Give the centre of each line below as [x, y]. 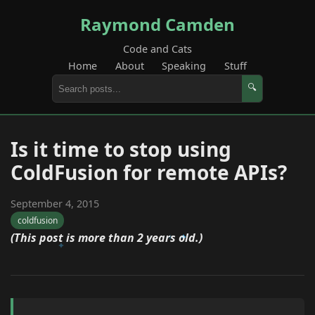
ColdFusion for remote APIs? [149, 172]
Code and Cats [157, 49]
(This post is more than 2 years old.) [107, 238]
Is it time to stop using [121, 149]
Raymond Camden [157, 24]
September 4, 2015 [55, 204]
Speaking [184, 66]
